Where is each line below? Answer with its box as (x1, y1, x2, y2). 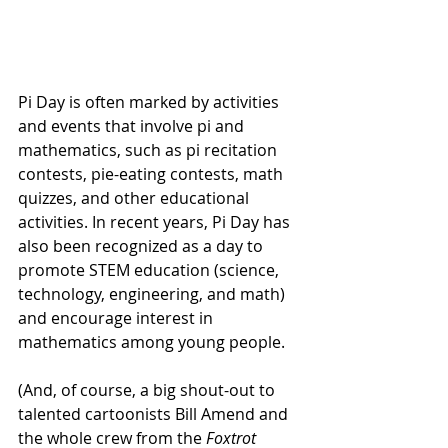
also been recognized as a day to (18, 235, 267, 257)
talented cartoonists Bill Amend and (18, 403, 292, 425)
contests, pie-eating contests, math (18, 163, 287, 185)
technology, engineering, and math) (18, 283, 289, 305)
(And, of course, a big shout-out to (18, 379, 279, 401)
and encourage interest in (18, 307, 217, 329)
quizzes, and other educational (18, 187, 253, 209)
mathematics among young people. (18, 331, 285, 353)
